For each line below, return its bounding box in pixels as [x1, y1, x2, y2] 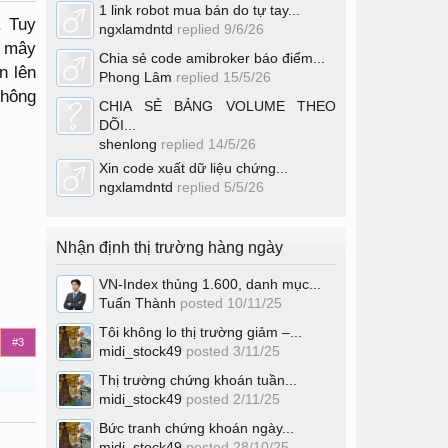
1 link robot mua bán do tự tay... [99, 2, 300, 18]
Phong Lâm [99, 69, 172, 85]
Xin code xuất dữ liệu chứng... [99, 160, 288, 176]
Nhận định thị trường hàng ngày [56, 239, 283, 256]
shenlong [99, 136, 157, 152]
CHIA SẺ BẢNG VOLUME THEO [99, 98, 336, 114]
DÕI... [99, 117, 136, 133]
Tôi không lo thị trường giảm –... [99, 324, 302, 340]
